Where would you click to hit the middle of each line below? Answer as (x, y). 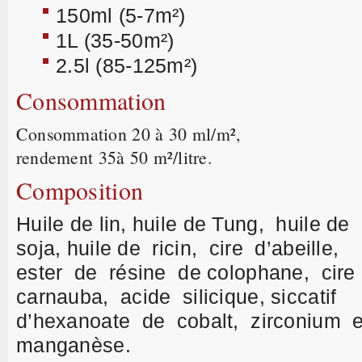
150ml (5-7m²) (121, 15)
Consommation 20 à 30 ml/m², (135, 134)
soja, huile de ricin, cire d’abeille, (181, 248)
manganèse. (74, 345)
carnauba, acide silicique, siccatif (179, 297)
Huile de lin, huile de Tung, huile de (183, 224)
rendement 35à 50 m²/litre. (118, 157)
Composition (80, 190)
